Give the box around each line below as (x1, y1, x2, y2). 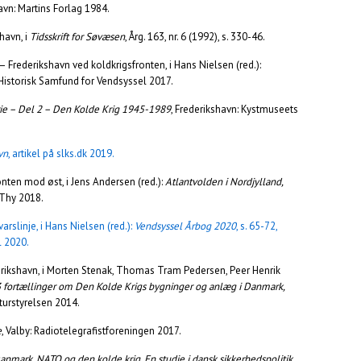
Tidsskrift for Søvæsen (30, 30, 125, 44)
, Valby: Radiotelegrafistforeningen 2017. (2, 324, 181, 338)
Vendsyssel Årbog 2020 (135, 219, 236, 233)
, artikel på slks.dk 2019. (8, 147, 114, 160)
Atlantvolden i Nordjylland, (165, 175, 283, 189)
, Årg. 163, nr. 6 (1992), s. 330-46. (125, 30, 265, 44)
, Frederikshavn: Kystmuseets (171, 102, 298, 116)
